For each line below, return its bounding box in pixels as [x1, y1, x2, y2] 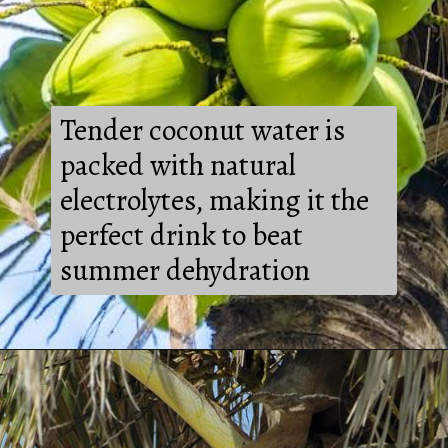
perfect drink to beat [59, 214, 303, 255]
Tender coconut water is [59, 109, 345, 150]
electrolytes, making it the [59, 179, 369, 220]
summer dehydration [59, 249, 310, 290]
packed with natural [59, 144, 296, 185]
